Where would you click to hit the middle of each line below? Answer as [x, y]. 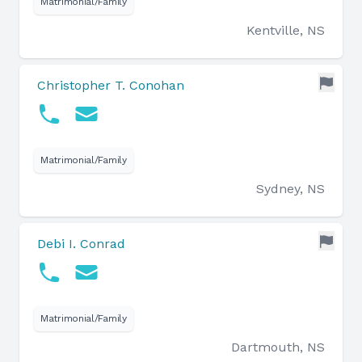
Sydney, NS [290, 189]
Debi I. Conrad [81, 244]
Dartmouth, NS [278, 347]
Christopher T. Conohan [111, 85]
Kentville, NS [286, 30]
